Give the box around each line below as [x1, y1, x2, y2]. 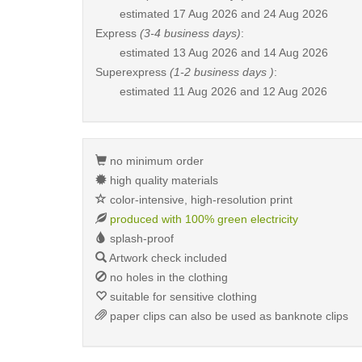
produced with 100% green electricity [110, 213, 298, 225]
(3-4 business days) [140, 27, 241, 40]
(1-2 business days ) [170, 65, 274, 78]
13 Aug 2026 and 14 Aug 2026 [173, 46, 328, 59]
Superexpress [95, 65, 170, 78]
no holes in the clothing [107, 271, 228, 284]
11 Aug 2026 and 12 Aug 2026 [173, 85, 327, 98]
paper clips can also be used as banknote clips [107, 309, 348, 322]
